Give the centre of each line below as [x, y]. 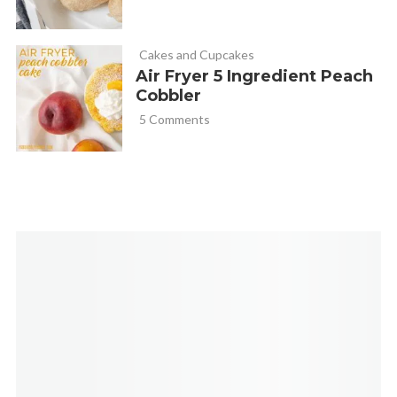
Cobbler [168, 96]
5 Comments [174, 120]
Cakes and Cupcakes [196, 55]
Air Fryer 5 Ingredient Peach [254, 77]
